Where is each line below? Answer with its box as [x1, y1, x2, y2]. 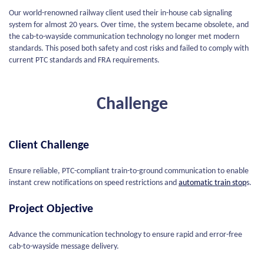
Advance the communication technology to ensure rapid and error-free [9, 230, 242, 239]
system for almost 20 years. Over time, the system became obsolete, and [9, 21, 249, 29]
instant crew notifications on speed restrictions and [9, 179, 179, 187]
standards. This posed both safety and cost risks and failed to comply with [9, 44, 249, 53]
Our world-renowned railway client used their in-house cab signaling [9, 9, 232, 18]
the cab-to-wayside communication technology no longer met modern [9, 32, 239, 41]
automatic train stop [179, 179, 246, 187]
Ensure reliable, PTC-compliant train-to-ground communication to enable [9, 167, 249, 176]
